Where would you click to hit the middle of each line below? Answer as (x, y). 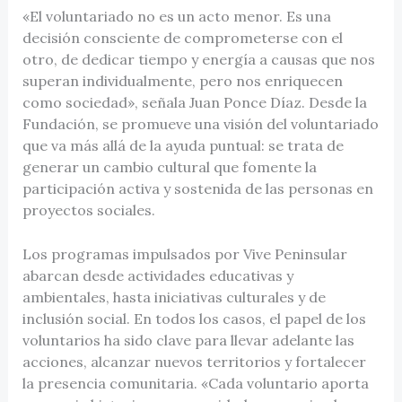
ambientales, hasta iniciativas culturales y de (174, 297)
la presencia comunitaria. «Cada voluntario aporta (195, 384)
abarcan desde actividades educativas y (157, 276)
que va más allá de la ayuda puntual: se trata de (183, 145)
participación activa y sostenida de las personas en (197, 188)
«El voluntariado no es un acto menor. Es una (176, 16)
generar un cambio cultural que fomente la (169, 166)
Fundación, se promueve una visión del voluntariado (200, 123)
